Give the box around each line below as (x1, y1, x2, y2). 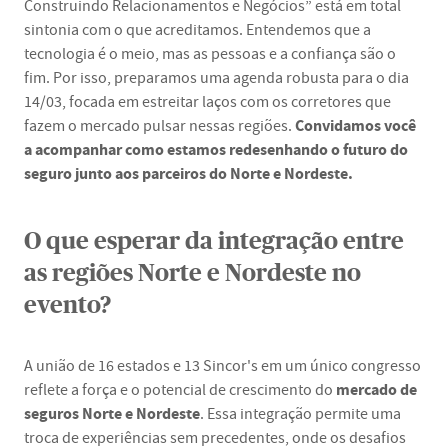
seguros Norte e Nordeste (24, 403, 200, 424)
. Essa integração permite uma (200, 404, 401, 424)
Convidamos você (295, 115, 416, 136)
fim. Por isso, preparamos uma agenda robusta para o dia (24, 68, 409, 88)
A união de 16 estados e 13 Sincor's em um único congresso (24, 356, 421, 376)
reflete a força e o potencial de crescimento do (24, 380, 336, 400)
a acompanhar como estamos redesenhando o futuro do (24, 139, 408, 160)
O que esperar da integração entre (24, 230, 404, 254)
